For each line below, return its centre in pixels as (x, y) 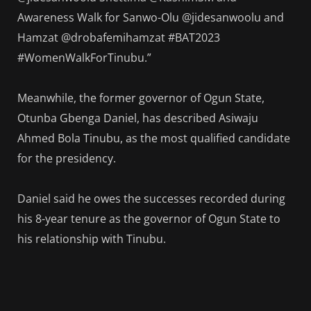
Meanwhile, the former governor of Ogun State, (141, 98)
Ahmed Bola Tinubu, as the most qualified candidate (154, 138)
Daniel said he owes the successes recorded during (151, 198)
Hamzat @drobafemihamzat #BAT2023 (120, 37)
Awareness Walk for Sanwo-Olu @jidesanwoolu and (151, 17)
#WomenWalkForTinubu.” (84, 57)
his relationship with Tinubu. (92, 238)
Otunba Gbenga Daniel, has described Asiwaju (138, 118)
